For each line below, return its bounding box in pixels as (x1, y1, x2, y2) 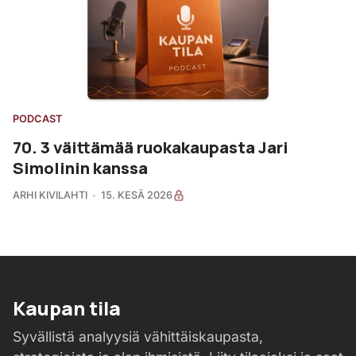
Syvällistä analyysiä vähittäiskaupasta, (13, 328, 263, 346)
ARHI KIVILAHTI (13, 189, 87, 202)
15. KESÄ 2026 (100, 189, 172, 202)
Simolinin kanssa (13, 157, 148, 180)
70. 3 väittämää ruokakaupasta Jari (13, 136, 288, 159)
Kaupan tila (13, 295, 121, 321)
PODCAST (13, 113, 62, 126)
